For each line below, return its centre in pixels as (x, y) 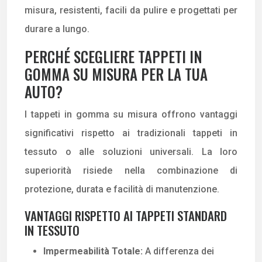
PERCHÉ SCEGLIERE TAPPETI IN (113, 56)
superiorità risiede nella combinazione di (131, 170)
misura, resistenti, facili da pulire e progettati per (131, 10)
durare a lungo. (57, 29)
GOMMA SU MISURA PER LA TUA (116, 74)
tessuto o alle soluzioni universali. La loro (131, 151)
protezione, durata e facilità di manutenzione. (122, 189)
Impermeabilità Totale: (94, 251)
